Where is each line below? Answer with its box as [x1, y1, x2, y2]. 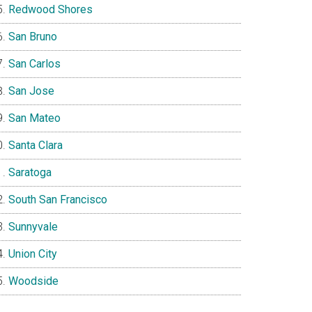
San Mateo [8, 111, 61, 125]
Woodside [8, 274, 58, 288]
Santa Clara [8, 139, 63, 152]
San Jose [8, 84, 54, 97]
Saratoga [8, 166, 52, 179]
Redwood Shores [8, 3, 93, 16]
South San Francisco [8, 193, 107, 206]
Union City [8, 247, 57, 260]
